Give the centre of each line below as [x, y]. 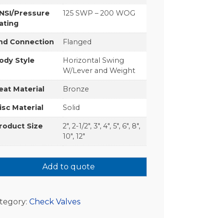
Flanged [77, 42]
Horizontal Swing [94, 60]
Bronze [76, 89]
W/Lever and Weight [99, 70]
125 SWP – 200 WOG [99, 13]
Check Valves [55, 202]
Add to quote [68, 167]
